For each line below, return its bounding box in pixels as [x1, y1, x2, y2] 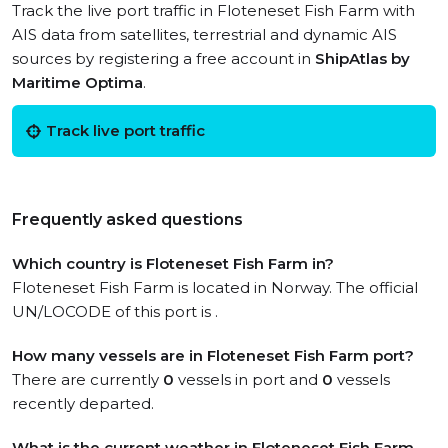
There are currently [12, 370, 163, 389]
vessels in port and [174, 370, 322, 389]
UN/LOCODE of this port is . [12, 302, 218, 321]
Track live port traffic [46, 121, 205, 140]
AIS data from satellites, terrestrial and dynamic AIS [12, 25, 397, 44]
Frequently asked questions [12, 210, 243, 229]
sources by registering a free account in [12, 49, 315, 68]
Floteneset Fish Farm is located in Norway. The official [12, 278, 418, 297]
